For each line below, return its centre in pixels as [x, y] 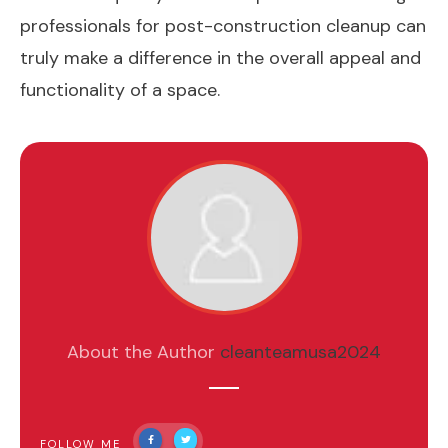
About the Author [143, 351]
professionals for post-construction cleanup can [223, 25]
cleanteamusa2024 [300, 351]
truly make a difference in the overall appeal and [220, 57]
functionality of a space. [120, 89]
